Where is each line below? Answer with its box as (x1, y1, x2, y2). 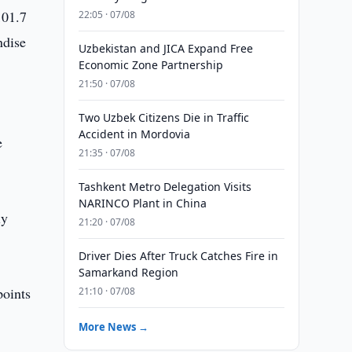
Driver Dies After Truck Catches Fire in (78, 248, 278, 263)
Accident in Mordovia (78, 126, 190, 141)
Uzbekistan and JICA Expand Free (78, 41, 253, 56)
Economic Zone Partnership (78, 57, 223, 72)
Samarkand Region (78, 265, 178, 280)
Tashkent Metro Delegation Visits (78, 179, 251, 194)
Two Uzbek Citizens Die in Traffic (78, 110, 249, 125)
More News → (78, 320, 148, 334)
